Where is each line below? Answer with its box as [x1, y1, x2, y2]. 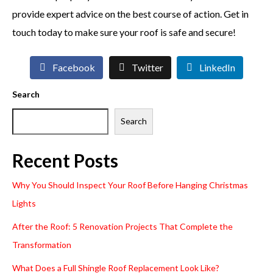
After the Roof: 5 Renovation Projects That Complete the [12, 221, 233, 232]
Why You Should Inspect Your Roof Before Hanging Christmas [12, 179, 248, 190]
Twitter [131, 62, 163, 74]
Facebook [52, 62, 95, 74]
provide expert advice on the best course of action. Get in [12, 7, 249, 19]
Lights [12, 197, 36, 208]
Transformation [12, 239, 71, 250]
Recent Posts [12, 149, 118, 171]
